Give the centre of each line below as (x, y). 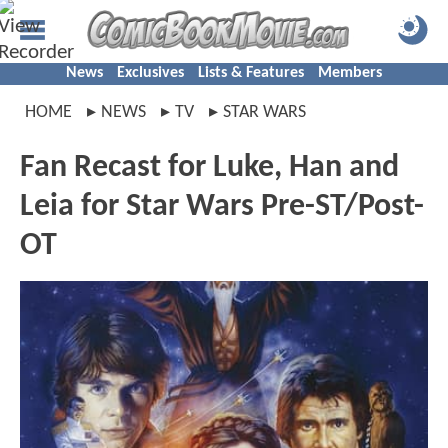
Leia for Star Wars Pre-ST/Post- (222, 207)
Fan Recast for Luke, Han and (209, 168)
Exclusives (150, 73)
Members (350, 73)
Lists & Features (251, 73)
